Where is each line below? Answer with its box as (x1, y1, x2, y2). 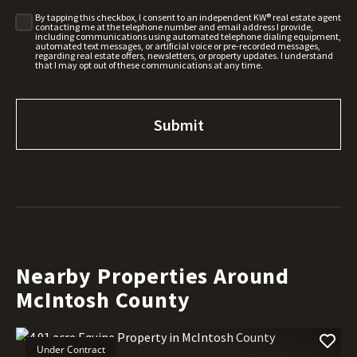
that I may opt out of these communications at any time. (34, 59, 263, 72)
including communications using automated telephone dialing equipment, (34, 30, 341, 43)
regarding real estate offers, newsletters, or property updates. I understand (34, 49, 333, 62)
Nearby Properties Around (16, 261, 290, 290)
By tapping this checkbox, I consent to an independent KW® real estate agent (34, 11, 341, 24)
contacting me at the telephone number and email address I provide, (34, 21, 313, 33)
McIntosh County (16, 284, 190, 314)
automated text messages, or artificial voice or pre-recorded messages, (34, 40, 320, 53)
